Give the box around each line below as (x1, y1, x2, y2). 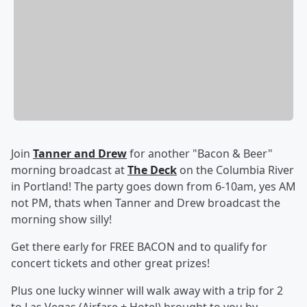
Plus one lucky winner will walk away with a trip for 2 (11, 283, 283, 299)
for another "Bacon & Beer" (127, 146, 273, 162)
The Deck (127, 162, 177, 178)
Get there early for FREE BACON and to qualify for (11, 239, 267, 255)
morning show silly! (11, 212, 112, 228)
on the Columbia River (177, 162, 294, 178)
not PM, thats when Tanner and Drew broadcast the (11, 195, 280, 211)
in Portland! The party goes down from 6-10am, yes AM (11, 179, 296, 195)
